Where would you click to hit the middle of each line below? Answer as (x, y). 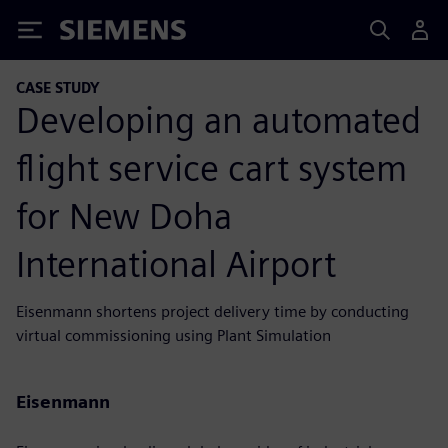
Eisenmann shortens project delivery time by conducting (212, 311)
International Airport (176, 263)
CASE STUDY (58, 87)
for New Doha (124, 215)
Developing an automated (218, 119)
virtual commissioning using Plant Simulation (173, 335)
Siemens (93, 33)
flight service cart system (211, 167)
